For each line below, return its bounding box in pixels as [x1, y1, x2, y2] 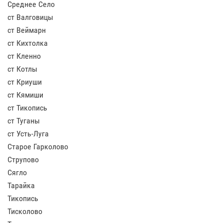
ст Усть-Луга [7, 129, 49, 138]
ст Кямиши [7, 90, 43, 100]
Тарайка [7, 181, 35, 190]
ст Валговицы [7, 12, 53, 22]
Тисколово [7, 207, 42, 216]
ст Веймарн [7, 25, 46, 35]
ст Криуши [7, 77, 42, 87]
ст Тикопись [7, 103, 47, 112]
